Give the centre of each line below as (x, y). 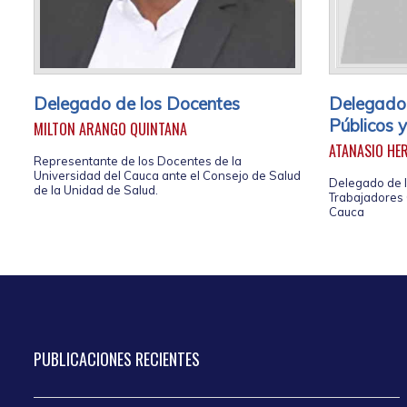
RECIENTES (166, 359)
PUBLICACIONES (83, 359)
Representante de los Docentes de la (138, 161)
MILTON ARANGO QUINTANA (110, 129)
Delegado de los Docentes (137, 104)
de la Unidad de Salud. (96, 190)
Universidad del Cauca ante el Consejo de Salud (167, 176)
